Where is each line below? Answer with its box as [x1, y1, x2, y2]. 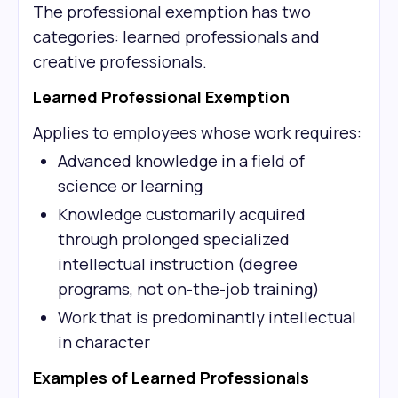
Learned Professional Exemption [33, 86, 290, 107]
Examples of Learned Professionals [33, 367, 309, 388]
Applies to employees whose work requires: [33, 122, 362, 143]
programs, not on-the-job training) [58, 278, 320, 299]
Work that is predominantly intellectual [58, 306, 356, 328]
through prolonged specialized [58, 228, 290, 250]
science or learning [58, 175, 203, 196]
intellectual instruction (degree [58, 253, 298, 275]
